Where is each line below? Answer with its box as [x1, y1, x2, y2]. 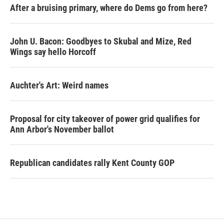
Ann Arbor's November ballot [10, 124, 114, 135]
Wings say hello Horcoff [10, 46, 96, 57]
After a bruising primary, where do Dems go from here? [10, 2, 207, 13]
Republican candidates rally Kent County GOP [10, 157, 174, 168]
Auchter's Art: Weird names [10, 80, 108, 91]
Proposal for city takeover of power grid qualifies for [10, 113, 200, 124]
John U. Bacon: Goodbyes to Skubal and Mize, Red [10, 36, 191, 47]
